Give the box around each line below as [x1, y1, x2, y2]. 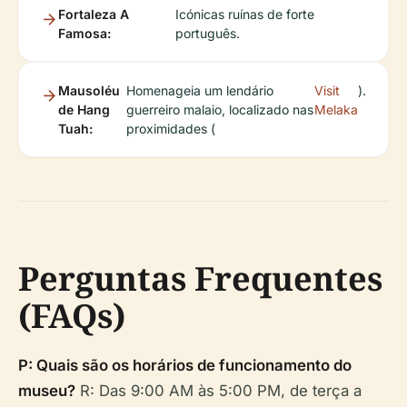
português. [174, 25, 240, 42]
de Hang [58, 102, 110, 118]
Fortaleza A [58, 6, 129, 23]
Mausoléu [58, 83, 120, 99]
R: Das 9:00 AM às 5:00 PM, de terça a [75, 382, 362, 401]
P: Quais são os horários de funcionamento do [18, 356, 352, 375]
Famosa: [58, 25, 111, 42]
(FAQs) [18, 293, 125, 339]
